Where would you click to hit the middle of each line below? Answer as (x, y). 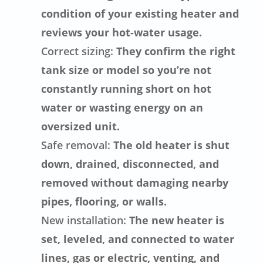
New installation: (84, 220)
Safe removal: (76, 145)
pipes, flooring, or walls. (104, 201)
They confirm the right (175, 51)
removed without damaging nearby (135, 182)
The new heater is (176, 220)
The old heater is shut (170, 145)
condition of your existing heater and (140, 13)
